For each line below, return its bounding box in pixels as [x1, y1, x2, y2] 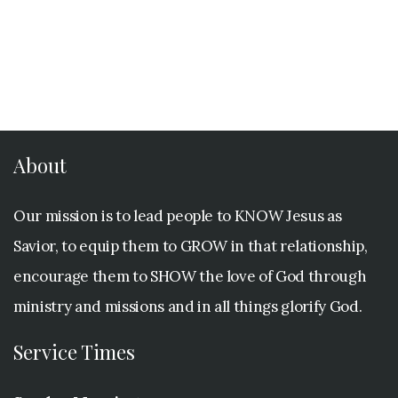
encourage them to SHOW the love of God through [13, 266, 367, 286]
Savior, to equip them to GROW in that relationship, [13, 235, 368, 256]
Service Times [13, 338, 135, 365]
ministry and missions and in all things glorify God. [13, 296, 362, 316]
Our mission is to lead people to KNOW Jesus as [13, 205, 342, 226]
